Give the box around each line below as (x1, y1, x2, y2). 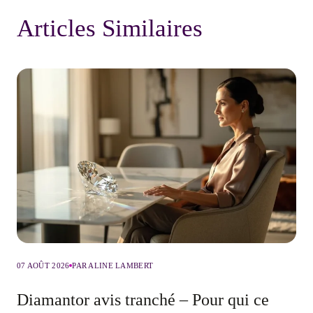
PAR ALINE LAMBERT (72, 261, 154, 270)
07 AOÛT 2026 (17, 261, 70, 270)
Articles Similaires (17, 15, 203, 43)
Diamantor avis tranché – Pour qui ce (17, 291, 269, 310)
